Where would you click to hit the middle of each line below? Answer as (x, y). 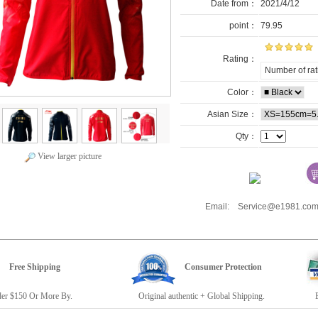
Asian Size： (231, 114)
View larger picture (68, 156)
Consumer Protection (223, 267)
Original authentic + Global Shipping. (197, 296)
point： (243, 26)
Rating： (240, 59)
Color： (241, 92)
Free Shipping (34, 267)
